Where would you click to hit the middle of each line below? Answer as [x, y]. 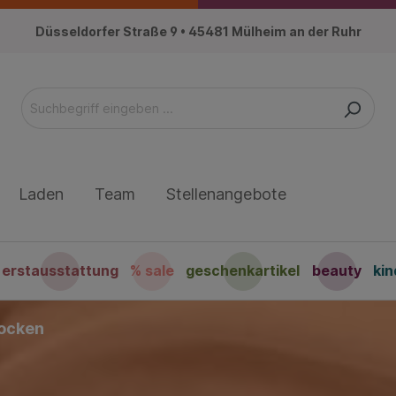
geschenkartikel [243, 271]
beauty [336, 271]
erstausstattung [61, 271]
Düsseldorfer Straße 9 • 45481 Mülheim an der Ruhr [198, 31]
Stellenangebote [226, 194]
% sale [152, 271]
